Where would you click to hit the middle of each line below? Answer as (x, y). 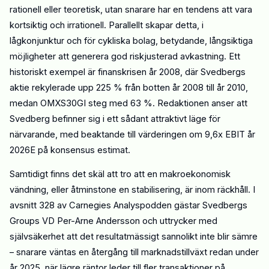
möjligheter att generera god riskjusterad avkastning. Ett (125, 56)
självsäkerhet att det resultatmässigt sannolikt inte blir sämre (134, 236)
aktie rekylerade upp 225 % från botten (91, 87)
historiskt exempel (49, 72)
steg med (109, 103)
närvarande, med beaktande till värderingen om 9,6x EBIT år (132, 134)
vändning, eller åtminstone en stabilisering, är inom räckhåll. (131, 189)
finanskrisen (122, 72)
